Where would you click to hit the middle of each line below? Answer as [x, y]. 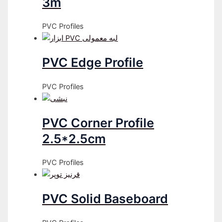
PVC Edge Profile [93, 63]
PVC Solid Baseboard [105, 199]
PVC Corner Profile [98, 123]
